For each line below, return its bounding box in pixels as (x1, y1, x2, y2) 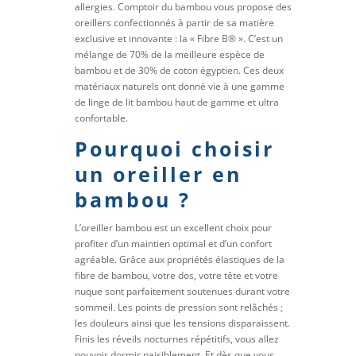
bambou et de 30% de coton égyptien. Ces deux (75, 64, 284, 77)
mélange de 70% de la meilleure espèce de (75, 48, 265, 61)
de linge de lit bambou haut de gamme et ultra (75, 95, 280, 109)
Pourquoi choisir (75, 135, 275, 162)
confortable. (75, 111, 129, 125)
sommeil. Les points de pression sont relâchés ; (75, 300, 284, 314)
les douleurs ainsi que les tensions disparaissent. (75, 316, 291, 330)
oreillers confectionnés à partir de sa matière (75, 16, 275, 29)
